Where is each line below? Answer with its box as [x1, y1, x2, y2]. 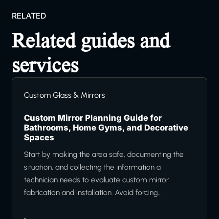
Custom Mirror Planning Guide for [24, 113, 162, 123]
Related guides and [12, 29, 170, 53]
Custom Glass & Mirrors [24, 90, 105, 100]
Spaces [24, 132, 54, 143]
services [12, 53, 78, 77]
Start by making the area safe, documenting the [24, 150, 184, 159]
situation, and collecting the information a [24, 162, 161, 172]
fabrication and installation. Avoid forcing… [24, 188, 162, 197]
